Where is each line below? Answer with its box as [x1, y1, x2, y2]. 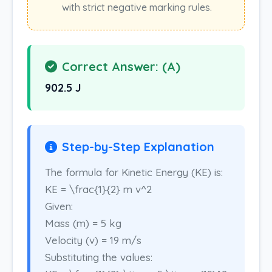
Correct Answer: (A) [62, 59, 180, 74]
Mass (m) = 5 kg [45, 217, 121, 229]
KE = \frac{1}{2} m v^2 [45, 183, 152, 195]
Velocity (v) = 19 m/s [45, 234, 141, 246]
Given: [45, 200, 73, 212]
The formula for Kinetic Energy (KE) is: [45, 166, 223, 178]
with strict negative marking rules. [62, 1, 212, 13]
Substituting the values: [45, 251, 152, 263]
